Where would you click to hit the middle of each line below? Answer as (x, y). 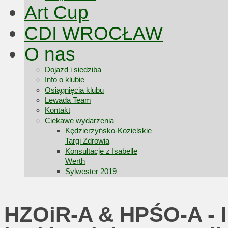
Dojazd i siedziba (73, 69)
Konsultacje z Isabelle (101, 151)
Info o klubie (65, 80)
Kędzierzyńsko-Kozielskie (108, 131)
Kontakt (58, 110)
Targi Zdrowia (87, 141)
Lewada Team (68, 100)
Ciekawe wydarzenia (79, 120)
